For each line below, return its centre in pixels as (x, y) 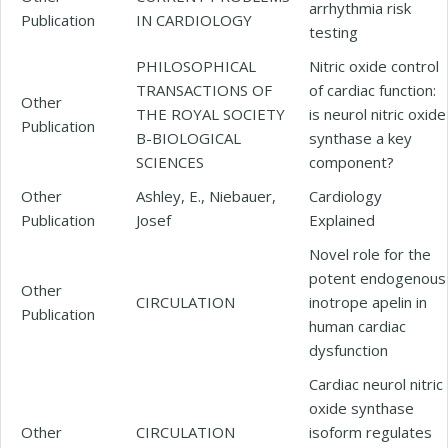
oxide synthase (361, 407)
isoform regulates (370, 431)
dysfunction (348, 349)
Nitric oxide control (374, 65)
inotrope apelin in (368, 301)
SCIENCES (170, 161)
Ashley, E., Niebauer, (206, 195)
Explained (342, 219)
